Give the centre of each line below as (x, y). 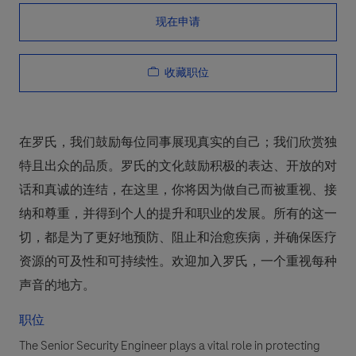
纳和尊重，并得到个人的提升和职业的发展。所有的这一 (178, 214)
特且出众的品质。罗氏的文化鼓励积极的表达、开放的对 (178, 166)
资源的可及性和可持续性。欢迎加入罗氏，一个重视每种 (178, 262)
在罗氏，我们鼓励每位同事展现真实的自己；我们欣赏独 (178, 143)
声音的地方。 (57, 286)
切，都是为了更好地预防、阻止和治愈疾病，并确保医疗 (178, 238)
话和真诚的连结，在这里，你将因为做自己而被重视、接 (178, 190)
